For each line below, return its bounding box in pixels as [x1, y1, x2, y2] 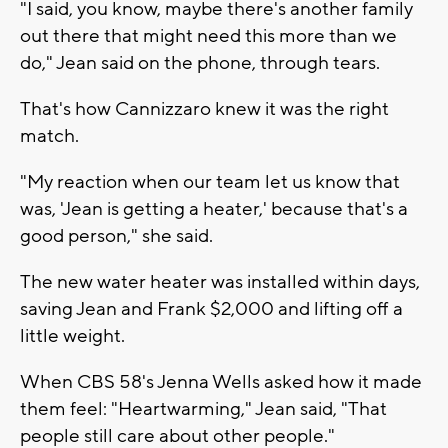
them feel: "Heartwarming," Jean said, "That [20, 396, 387, 421]
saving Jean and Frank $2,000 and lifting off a [20, 296, 403, 321]
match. [20, 123, 79, 148]
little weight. [20, 323, 125, 348]
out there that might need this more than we [20, 23, 397, 48]
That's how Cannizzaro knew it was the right [20, 96, 389, 121]
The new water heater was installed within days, [20, 269, 420, 294]
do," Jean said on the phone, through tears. [20, 50, 380, 75]
